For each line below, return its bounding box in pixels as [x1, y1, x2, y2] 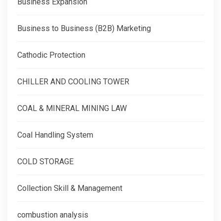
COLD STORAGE [17, 156, 74, 166]
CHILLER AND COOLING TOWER [17, 76, 129, 86]
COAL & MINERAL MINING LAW [17, 103, 127, 113]
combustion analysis [17, 210, 88, 220]
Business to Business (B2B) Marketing [17, 23, 151, 33]
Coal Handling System [17, 130, 93, 140]
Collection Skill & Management [17, 183, 122, 193]
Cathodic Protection [17, 50, 85, 60]
